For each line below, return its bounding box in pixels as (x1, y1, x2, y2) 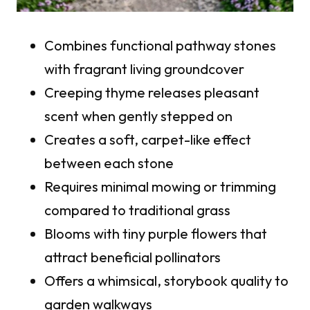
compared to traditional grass (44, 201, 230, 219)
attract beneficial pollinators (44, 248, 221, 266)
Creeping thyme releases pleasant (44, 84, 259, 102)
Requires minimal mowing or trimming (44, 178, 276, 196)
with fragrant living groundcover (44, 60, 244, 78)
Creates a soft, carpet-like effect (44, 131, 251, 149)
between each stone (44, 154, 174, 172)
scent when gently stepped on (44, 107, 232, 125)
